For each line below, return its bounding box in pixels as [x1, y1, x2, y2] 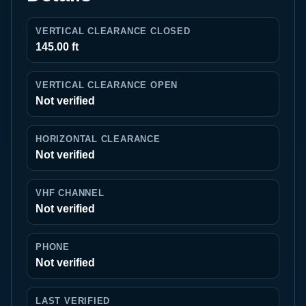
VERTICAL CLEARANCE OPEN [36, 80, 178, 90]
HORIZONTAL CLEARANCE [36, 134, 161, 144]
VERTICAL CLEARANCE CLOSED [36, 26, 191, 36]
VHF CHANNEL [36, 188, 105, 198]
